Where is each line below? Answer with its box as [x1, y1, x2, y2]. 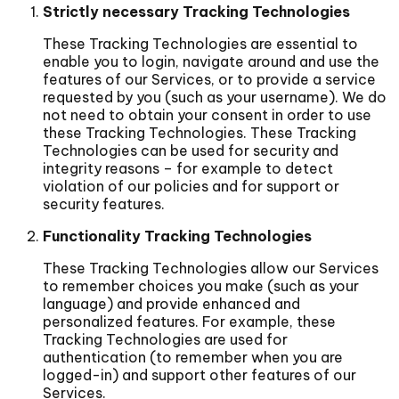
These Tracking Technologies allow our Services [43, 258, 379, 277]
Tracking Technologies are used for [43, 330, 288, 348]
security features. [43, 194, 165, 213]
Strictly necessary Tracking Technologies [43, 2, 350, 20]
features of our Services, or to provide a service [43, 69, 376, 88]
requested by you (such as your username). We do [43, 87, 387, 106]
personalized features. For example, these [43, 312, 336, 330]
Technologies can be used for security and [43, 141, 338, 159]
